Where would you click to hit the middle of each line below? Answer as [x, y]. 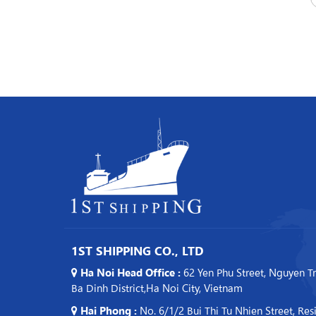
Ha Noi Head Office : [130, 272]
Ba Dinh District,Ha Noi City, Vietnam [157, 287]
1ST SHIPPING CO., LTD [137, 251]
